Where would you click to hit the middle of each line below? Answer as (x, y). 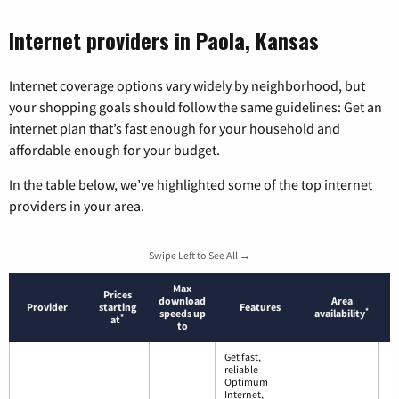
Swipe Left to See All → (199, 256)
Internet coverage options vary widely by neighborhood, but (187, 86)
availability (340, 313)
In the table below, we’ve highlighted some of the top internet (191, 185)
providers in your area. (77, 206)
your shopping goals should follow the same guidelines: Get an (195, 107)
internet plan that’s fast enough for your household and (175, 129)
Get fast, (243, 357)
